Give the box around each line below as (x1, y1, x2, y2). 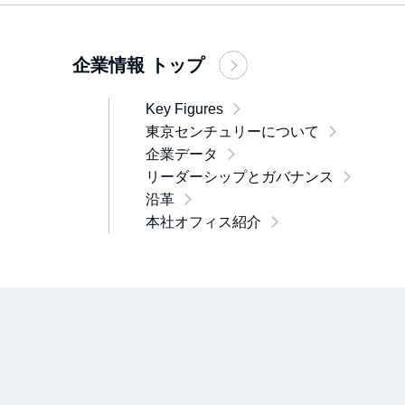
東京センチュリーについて (146, 124, 319, 139)
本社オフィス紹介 (146, 214, 261, 230)
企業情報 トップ (72, 55, 204, 75)
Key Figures (146, 101, 223, 117)
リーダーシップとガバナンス (146, 169, 334, 184)
